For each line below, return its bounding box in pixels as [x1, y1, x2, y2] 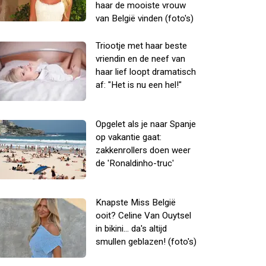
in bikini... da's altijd [96, 223, 167, 234]
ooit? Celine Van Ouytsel [96, 210, 191, 221]
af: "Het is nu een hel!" [96, 80, 182, 90]
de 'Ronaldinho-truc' [96, 158, 174, 169]
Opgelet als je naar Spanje [96, 119, 196, 129]
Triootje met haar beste [96, 40, 187, 51]
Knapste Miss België [96, 197, 176, 208]
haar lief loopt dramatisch [96, 66, 196, 77]
